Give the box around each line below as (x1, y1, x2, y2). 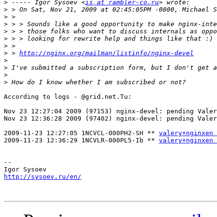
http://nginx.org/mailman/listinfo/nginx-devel (19, 49, 194, 57)
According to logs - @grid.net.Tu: (4, 93, 132, 101)
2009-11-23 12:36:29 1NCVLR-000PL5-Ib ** (4, 137, 159, 144)
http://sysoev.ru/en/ (4, 173, 81, 181)
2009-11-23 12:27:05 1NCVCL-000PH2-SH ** (4, 129, 159, 137)
